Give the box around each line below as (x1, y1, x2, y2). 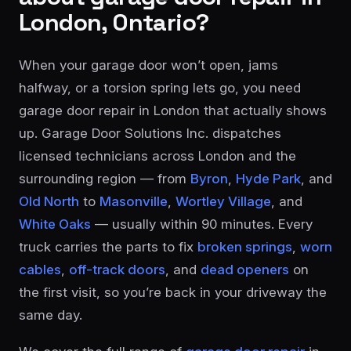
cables (19, 262, 61, 277)
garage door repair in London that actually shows (19, 103, 327, 118)
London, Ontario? (19, 7, 209, 38)
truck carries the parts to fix (19, 239, 197, 255)
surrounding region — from (19, 171, 190, 186)
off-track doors (69, 262, 165, 277)
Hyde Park (236, 171, 301, 186)
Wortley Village (175, 194, 271, 209)
